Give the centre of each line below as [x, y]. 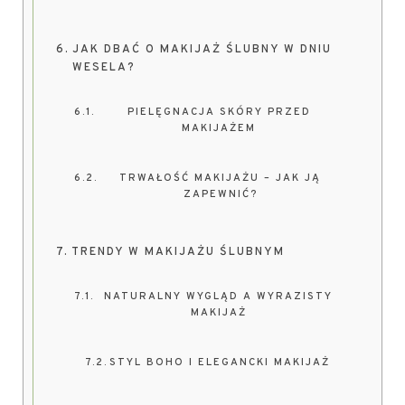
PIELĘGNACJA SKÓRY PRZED [219, 112]
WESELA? [104, 68]
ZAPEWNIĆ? [220, 194]
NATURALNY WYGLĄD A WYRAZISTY [219, 297]
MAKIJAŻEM [219, 128]
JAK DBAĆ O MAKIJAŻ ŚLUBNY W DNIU [202, 50]
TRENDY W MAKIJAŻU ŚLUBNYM [178, 252]
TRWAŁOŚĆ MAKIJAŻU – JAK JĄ [221, 178]
